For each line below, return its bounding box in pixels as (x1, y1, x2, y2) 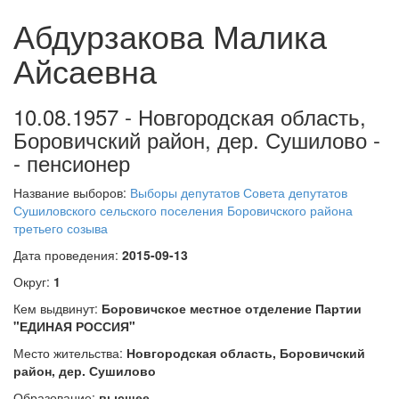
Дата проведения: (13, 246, 122, 264)
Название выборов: (13, 183, 130, 201)
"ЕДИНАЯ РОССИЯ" (13, 317, 135, 335)
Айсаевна (13, 47, 157, 93)
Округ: (13, 273, 53, 290)
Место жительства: (13, 344, 126, 362)
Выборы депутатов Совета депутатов (130, 183, 347, 201)
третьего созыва (13, 219, 108, 237)
